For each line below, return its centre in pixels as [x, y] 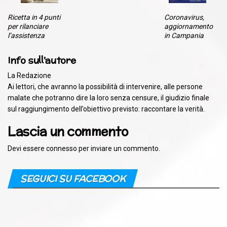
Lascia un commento [68, 131]
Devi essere [27, 148]
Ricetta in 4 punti [34, 17]
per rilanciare [28, 26]
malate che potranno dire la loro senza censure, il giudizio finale [108, 98]
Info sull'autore [42, 60]
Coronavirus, [184, 17]
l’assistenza [26, 35]
